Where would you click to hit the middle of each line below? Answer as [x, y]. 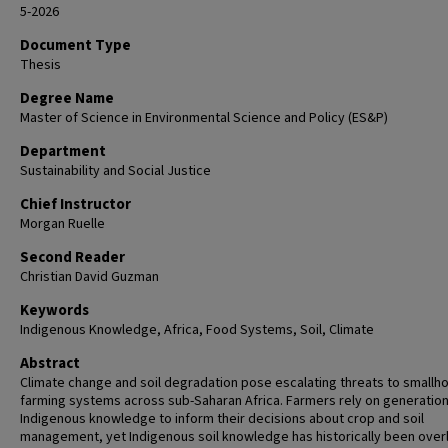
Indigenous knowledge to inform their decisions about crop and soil [222, 419]
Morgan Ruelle [62, 224]
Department [63, 151]
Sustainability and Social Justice [115, 171]
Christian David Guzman [89, 277]
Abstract [50, 363]
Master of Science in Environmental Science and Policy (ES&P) [204, 118]
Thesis [40, 65]
